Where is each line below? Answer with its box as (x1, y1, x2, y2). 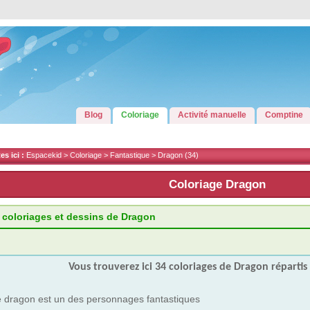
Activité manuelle (178, 110, 246, 120)
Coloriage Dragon (168, 178, 266, 191)
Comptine (265, 110, 303, 120)
